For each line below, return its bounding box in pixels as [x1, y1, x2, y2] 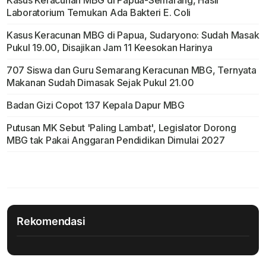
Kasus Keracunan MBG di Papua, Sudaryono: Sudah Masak [6, 29, 259, 42]
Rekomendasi [17, 215, 85, 228]
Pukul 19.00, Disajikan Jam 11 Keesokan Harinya [6, 42, 213, 54]
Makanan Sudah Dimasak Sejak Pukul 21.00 [6, 77, 194, 89]
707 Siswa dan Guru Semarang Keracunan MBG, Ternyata [6, 64, 256, 77]
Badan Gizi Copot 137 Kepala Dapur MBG [6, 99, 185, 112]
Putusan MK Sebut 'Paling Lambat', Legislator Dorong [6, 122, 236, 134]
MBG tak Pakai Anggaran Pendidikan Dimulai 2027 [6, 134, 225, 147]
